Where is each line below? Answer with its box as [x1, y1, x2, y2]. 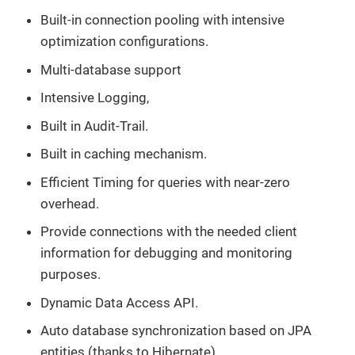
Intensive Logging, [40, 90, 149, 106]
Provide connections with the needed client [40, 223, 297, 240]
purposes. [40, 266, 101, 283]
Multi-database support [40, 61, 181, 78]
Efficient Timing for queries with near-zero [40, 174, 290, 190]
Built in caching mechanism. [40, 146, 207, 162]
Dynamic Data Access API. [40, 294, 198, 311]
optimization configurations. [40, 33, 208, 50]
